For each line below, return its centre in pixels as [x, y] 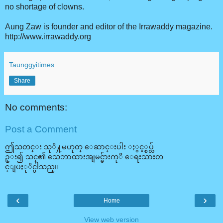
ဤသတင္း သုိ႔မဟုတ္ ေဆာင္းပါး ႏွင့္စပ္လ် [79, 147]
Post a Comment [41, 129]
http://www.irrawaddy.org [48, 37]
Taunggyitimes [32, 65]
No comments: [36, 108]
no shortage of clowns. [45, 7]
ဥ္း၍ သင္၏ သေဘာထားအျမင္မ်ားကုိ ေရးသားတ [84, 157]
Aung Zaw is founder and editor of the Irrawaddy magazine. [109, 27]
